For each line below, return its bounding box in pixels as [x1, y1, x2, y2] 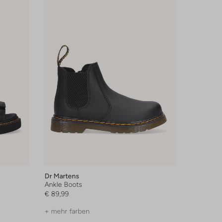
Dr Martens [44, 171, 79, 180]
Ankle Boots [44, 180, 82, 188]
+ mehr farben [44, 207, 90, 215]
